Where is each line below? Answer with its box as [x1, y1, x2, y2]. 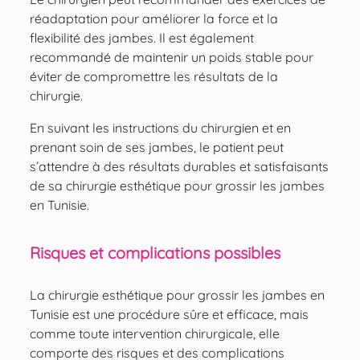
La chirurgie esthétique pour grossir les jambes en [29, 287, 325, 304]
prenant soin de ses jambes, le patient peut [29, 139, 284, 156]
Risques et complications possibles [29, 243, 280, 264]
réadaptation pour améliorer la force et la [29, 10, 278, 27]
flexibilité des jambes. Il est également [29, 30, 254, 47]
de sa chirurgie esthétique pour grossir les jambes [29, 178, 325, 194]
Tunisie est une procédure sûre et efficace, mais [29, 306, 309, 323]
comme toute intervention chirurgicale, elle [29, 325, 280, 342]
